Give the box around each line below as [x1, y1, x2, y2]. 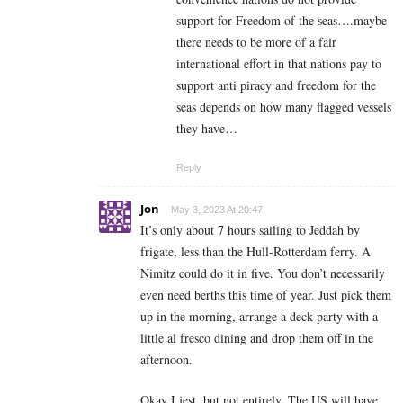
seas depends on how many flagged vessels [176, 97, 391, 115]
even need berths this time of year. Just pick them [140, 285, 391, 303]
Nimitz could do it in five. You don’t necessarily [140, 264, 385, 282]
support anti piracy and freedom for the [176, 76, 376, 94]
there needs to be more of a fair [176, 32, 336, 50]
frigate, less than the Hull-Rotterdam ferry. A [140, 242, 371, 260]
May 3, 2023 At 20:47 [171, 203, 263, 215]
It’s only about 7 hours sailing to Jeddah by [140, 220, 360, 238]
